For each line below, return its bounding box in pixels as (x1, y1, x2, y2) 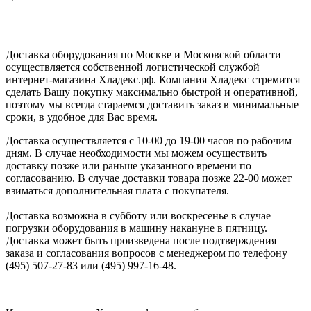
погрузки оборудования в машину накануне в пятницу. (6, 222, 267, 235)
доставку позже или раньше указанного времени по (6, 160, 251, 172)
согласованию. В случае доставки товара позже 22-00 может (6, 172, 292, 185)
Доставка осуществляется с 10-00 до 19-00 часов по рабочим (6, 135, 292, 147)
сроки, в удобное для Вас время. (6, 111, 160, 124)
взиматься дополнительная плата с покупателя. (6, 185, 229, 197)
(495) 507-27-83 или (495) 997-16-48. (6, 260, 176, 272)
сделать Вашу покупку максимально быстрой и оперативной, (6, 86, 298, 99)
